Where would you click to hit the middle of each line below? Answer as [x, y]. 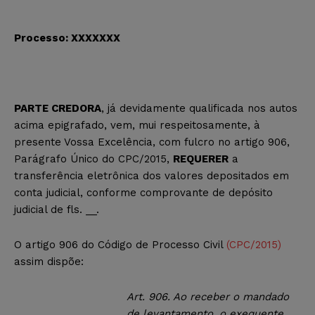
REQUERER [201, 159]
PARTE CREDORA [58, 108]
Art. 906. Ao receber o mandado [208, 296]
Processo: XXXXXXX [67, 38]
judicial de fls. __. [57, 209]
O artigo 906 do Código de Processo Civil [120, 244]
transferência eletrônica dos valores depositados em [152, 175]
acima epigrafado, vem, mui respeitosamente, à [137, 125]
